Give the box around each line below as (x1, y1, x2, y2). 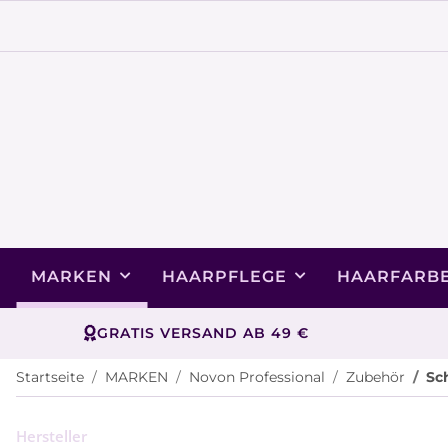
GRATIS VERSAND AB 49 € (96, 323, 309, 342)
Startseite (16, 367, 84, 386)
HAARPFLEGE (162, 266, 287, 286)
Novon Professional (189, 367, 325, 386)
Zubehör (346, 367, 405, 386)
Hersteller (16, 425, 87, 446)
